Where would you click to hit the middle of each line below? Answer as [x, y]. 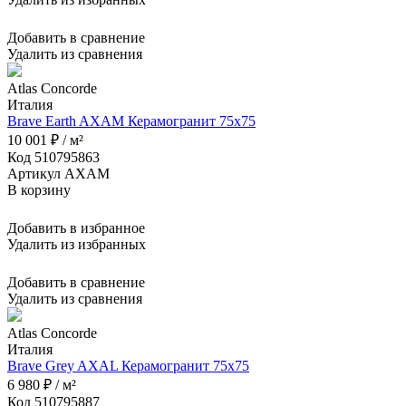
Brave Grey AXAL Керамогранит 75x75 [128, 366]
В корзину [39, 190]
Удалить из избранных [77, 245]
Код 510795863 [53, 158]
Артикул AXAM [58, 174]
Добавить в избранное [76, 228]
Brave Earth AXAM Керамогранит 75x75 [131, 121]
